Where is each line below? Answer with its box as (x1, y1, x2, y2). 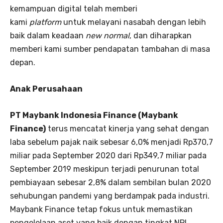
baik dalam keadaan (10, 30, 86, 40)
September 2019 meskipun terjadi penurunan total (10, 164, 199, 174)
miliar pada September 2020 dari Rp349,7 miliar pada (10, 150, 207, 160)
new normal (86, 30, 129, 40)
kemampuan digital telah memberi (10, 3, 137, 13)
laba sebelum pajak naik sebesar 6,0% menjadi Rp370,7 (10, 137, 213, 147)
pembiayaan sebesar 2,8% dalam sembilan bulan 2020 (10, 177, 211, 187)
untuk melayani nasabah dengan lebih (61, 17, 206, 27)
